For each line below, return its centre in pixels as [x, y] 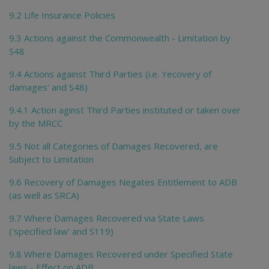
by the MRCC [36, 123]
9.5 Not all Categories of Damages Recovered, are [113, 146]
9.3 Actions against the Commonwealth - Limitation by [120, 38]
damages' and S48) [48, 87]
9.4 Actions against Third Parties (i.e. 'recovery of [110, 74]
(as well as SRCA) [44, 195]
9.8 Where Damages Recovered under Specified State [121, 254]
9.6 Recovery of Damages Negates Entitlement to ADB [123, 182]
